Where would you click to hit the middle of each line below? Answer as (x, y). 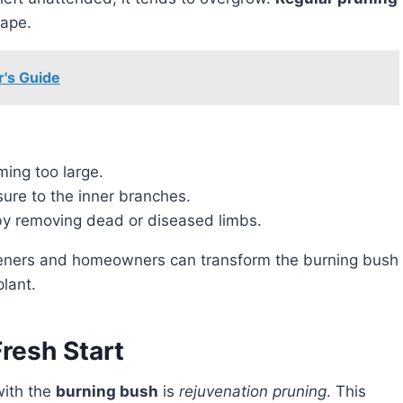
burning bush (107, 392)
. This (346, 392)
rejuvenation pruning (253, 392)
